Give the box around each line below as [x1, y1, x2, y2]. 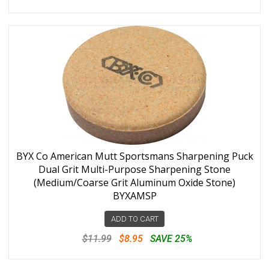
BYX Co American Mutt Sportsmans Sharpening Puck [16, 150, 253, 163]
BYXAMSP [112, 189, 157, 202]
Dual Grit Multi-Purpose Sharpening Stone [38, 163, 231, 176]
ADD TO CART [110, 214, 159, 223]
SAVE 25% [150, 233, 192, 244]
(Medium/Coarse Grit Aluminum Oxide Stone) [34, 176, 235, 189]
